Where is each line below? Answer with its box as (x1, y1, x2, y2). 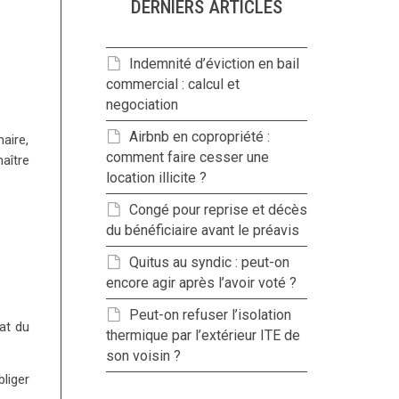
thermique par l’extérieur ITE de (105, 326, 300, 344)
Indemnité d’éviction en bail (128, 54, 299, 72)
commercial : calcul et (105, 75, 240, 93)
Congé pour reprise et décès (128, 200, 307, 218)
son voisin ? (105, 346, 181, 364)
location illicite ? (105, 168, 207, 186)
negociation (105, 95, 178, 113)
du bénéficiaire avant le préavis (105, 221, 299, 239)
